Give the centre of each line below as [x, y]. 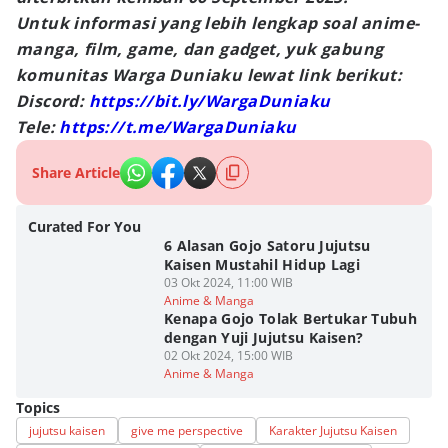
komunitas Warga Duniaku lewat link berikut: [209, 75]
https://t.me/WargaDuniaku [178, 127]
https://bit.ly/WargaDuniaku [209, 101]
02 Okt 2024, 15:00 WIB [228, 355]
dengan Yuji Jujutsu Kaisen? [263, 337]
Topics [38, 407]
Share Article [76, 172]
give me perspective [187, 430]
